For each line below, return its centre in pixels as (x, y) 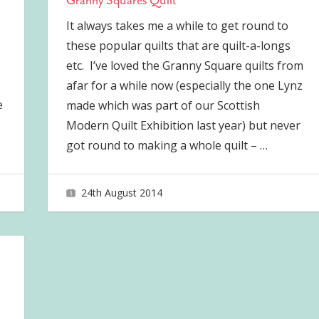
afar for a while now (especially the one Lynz (184, 86)
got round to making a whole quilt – (163, 146)
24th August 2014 (122, 192)
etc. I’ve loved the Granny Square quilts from (184, 66)
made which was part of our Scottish (163, 106)
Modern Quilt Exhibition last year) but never (183, 126)
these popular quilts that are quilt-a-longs (178, 46)
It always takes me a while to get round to (177, 26)
